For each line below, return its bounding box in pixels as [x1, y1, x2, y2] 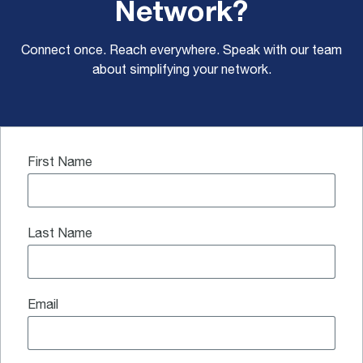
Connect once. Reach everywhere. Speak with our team [21, 45, 342, 59]
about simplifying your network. [92, 65, 271, 79]
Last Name [28, 228, 92, 242]
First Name [28, 157, 92, 171]
